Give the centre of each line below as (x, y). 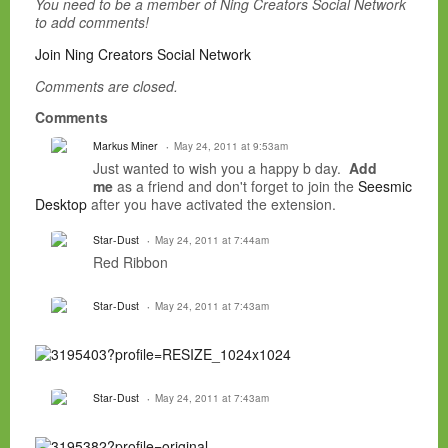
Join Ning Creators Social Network (143, 54)
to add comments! (92, 22)
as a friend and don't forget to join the (235, 186)
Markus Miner (125, 146)
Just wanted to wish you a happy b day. (221, 168)
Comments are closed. (106, 86)
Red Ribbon (130, 262)
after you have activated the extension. (211, 204)
